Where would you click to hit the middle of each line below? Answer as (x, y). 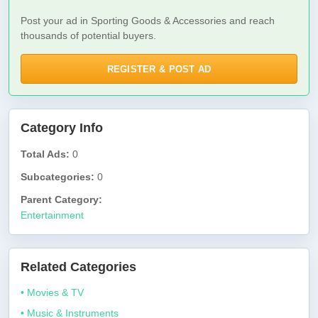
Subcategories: (57, 177)
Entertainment (52, 215)
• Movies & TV (52, 292)
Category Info (62, 128)
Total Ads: (45, 154)
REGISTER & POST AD (159, 69)
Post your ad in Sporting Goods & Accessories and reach (148, 21)
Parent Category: (61, 199)
